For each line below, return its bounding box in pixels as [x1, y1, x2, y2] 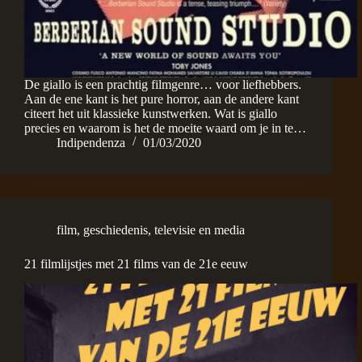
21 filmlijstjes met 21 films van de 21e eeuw [24, 256, 248, 271]
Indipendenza [57, 135, 125, 149]
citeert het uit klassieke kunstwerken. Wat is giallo [24, 106, 277, 120]
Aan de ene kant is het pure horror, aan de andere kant [24, 91, 299, 106]
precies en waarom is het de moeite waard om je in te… [24, 120, 306, 135]
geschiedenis [83, 222, 148, 237]
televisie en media [154, 222, 245, 237]
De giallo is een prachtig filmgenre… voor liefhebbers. [24, 77, 301, 91]
